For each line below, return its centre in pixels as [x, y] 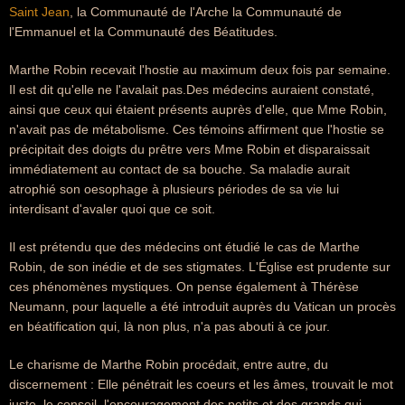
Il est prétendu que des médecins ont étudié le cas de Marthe [184, 247]
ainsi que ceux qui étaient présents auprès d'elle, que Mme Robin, [198, 109]
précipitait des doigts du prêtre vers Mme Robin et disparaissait [189, 149]
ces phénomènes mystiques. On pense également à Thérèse [184, 287]
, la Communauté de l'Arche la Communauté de [206, 12]
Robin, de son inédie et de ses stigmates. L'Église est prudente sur [200, 267]
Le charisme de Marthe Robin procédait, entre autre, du [169, 364]
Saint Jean [39, 12]
